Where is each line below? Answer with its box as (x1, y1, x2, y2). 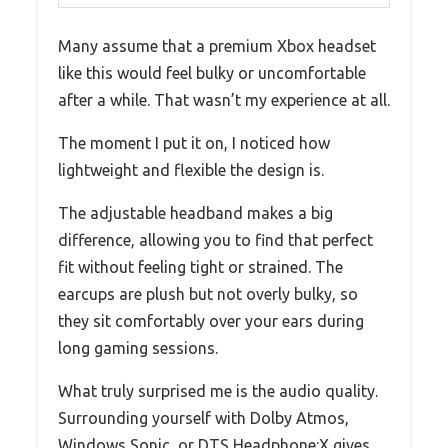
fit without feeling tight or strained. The (58, 257, 343, 276)
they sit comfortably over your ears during (58, 311, 364, 330)
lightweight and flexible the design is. (58, 160, 324, 179)
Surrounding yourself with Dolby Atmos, (58, 408, 349, 427)
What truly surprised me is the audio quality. (58, 381, 378, 400)
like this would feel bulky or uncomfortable (58, 63, 366, 82)
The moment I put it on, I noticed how (58, 133, 330, 152)
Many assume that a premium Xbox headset (58, 36, 376, 55)
